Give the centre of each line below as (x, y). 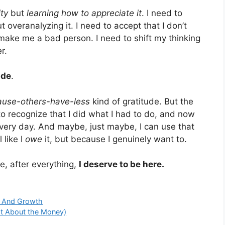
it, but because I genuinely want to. (115, 139)
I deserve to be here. (122, 164)
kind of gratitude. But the (142, 101)
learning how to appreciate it (84, 13)
